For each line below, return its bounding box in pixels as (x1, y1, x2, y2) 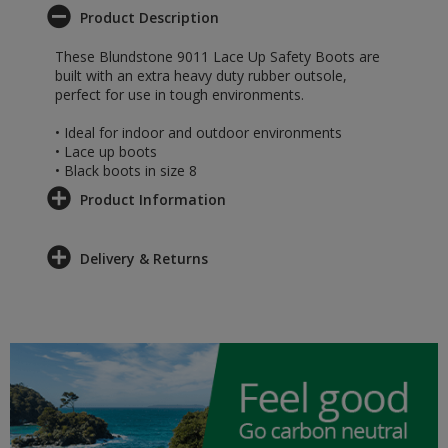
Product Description (80, 8, 219, 27)
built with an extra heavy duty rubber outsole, (55, 66, 347, 85)
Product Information (80, 190, 226, 209)
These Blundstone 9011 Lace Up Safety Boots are (55, 47, 380, 66)
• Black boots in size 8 (55, 161, 197, 180)
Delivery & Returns (80, 249, 208, 268)
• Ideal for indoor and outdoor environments (55, 123, 342, 142)
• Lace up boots (55, 142, 157, 161)
